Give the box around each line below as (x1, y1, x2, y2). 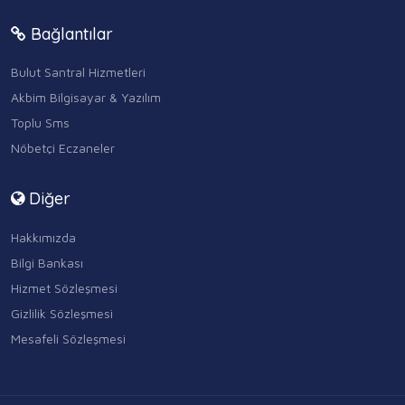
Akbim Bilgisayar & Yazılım (11, 89, 161, 106)
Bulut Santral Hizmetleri (11, 64, 146, 80)
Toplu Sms (11, 115, 70, 131)
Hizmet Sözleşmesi (11, 279, 118, 296)
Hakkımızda (11, 229, 76, 245)
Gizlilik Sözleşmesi (11, 305, 113, 321)
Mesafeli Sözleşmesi (11, 330, 126, 346)
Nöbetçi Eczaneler (11, 140, 115, 156)
